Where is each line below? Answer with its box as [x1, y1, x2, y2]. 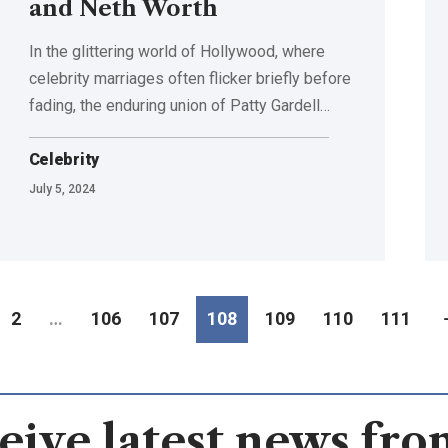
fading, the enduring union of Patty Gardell [28, 95, 320, 115]
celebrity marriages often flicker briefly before [28, 68, 351, 88]
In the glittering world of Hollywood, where [28, 41, 325, 61]
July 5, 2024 [28, 181, 96, 196]
